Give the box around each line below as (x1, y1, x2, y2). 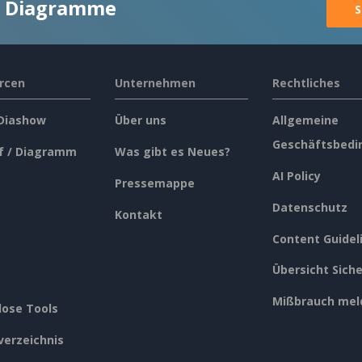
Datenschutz (271, 199, 347, 215)
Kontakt (114, 206, 162, 222)
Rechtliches (271, 74, 340, 90)
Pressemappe (114, 175, 195, 191)
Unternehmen (114, 74, 196, 90)
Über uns (114, 112, 166, 128)
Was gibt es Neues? (114, 143, 230, 159)
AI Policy (271, 167, 321, 183)
